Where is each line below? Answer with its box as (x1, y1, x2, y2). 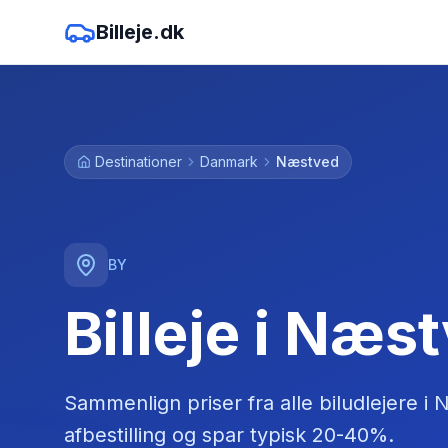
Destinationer (95, 153, 182, 170)
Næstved (276, 153, 339, 170)
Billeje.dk (96, 20, 184, 44)
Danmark (200, 153, 258, 170)
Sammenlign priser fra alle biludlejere (64, 390, 424, 415)
